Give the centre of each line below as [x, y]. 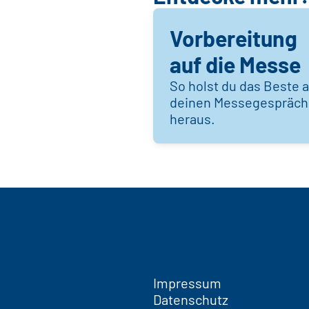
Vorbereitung [233, 38]
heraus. [192, 119]
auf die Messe [235, 64]
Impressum [187, 283]
